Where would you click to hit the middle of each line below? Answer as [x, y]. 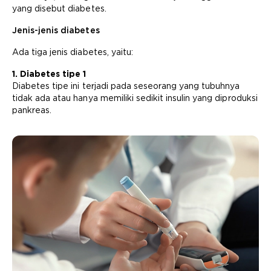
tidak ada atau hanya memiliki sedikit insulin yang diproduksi [135, 98]
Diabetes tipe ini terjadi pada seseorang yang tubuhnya [126, 86]
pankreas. [32, 110]
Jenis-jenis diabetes [56, 30]
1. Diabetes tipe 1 [49, 74]
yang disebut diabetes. [59, 8]
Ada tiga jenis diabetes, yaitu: [73, 52]
